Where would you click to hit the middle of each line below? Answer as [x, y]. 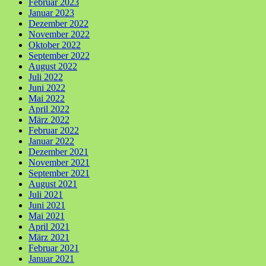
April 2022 [49, 109]
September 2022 [59, 55]
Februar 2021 [54, 248]
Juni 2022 [47, 87]
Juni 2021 [47, 205]
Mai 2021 [47, 216]
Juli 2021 [46, 194]
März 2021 [49, 237]
